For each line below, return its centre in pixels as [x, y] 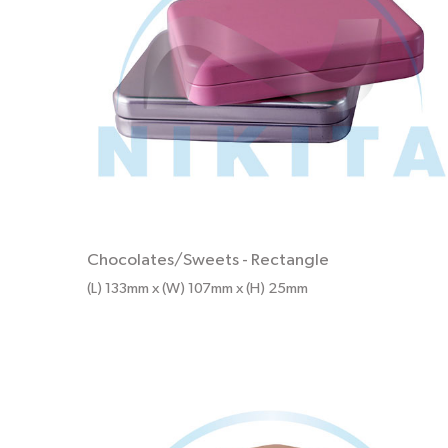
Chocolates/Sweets [163, 261]
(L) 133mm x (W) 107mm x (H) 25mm [197, 289]
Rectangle [290, 261]
